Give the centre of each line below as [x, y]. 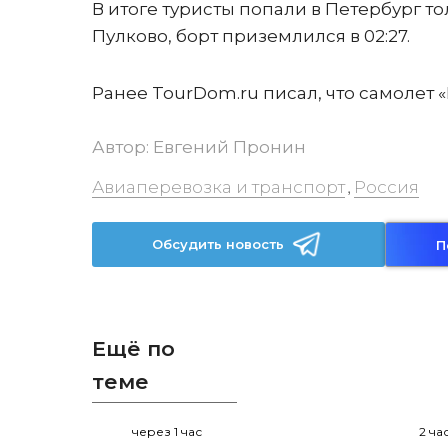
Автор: [122, 147]
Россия [386, 187]
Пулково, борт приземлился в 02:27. [251, 36]
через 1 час [167, 432]
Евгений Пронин [229, 147]
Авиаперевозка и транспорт [218, 187]
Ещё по [133, 348]
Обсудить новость [218, 244]
